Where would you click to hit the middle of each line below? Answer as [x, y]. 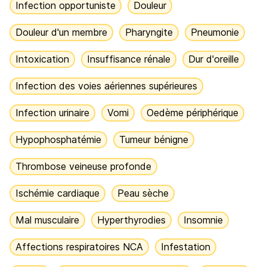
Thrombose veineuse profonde [83, 166]
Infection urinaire [52, 113]
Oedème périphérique [193, 113]
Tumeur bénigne [154, 139]
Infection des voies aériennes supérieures [106, 86]
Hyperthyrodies [131, 220]
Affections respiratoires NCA [79, 247]
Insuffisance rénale [129, 59]
